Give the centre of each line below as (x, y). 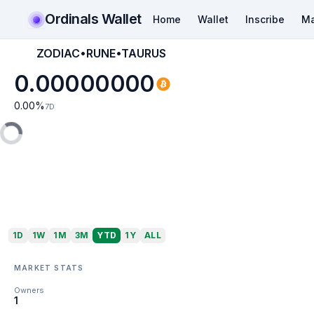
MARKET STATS (49, 267)
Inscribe (265, 19)
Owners (29, 290)
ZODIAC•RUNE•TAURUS (101, 53)
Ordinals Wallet (93, 19)
